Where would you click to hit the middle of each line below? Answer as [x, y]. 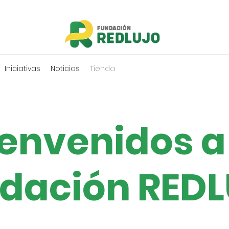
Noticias [65, 68]
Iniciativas [22, 68]
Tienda [102, 68]
